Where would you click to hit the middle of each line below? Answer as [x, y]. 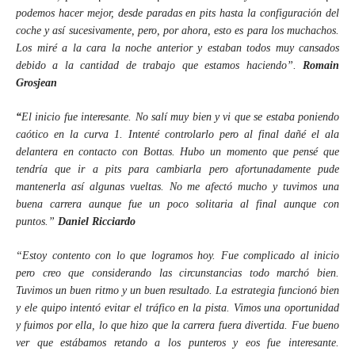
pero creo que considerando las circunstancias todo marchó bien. [177, 273]
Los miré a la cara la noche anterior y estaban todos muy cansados [177, 48]
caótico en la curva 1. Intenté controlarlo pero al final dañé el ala [177, 134]
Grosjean [36, 83]
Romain [321, 65]
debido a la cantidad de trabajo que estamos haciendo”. [159, 65]
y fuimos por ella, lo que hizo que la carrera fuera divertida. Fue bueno [177, 325]
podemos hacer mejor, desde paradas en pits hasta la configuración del [177, 13]
